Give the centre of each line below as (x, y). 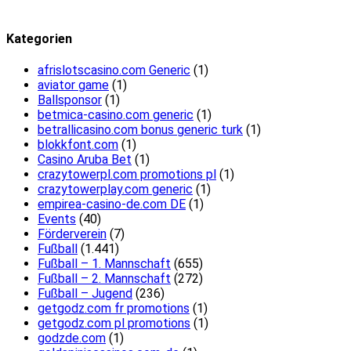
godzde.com (72, 338)
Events (57, 219)
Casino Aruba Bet (85, 160)
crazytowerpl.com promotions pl (127, 175)
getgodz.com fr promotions (114, 309)
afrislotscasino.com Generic (114, 71)
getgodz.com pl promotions (114, 324)
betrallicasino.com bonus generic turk (140, 130)
